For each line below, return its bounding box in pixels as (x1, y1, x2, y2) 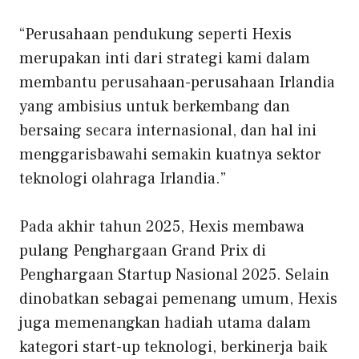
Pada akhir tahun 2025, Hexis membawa (19, 216, 305, 238)
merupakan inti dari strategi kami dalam (19, 48, 310, 70)
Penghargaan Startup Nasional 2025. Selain (19, 264, 329, 286)
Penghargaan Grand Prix (73, 240, 248, 262)
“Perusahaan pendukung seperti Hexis (19, 24, 292, 46)
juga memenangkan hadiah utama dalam (19, 313, 311, 334)
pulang (19, 240, 73, 262)
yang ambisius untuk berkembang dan (19, 96, 290, 118)
